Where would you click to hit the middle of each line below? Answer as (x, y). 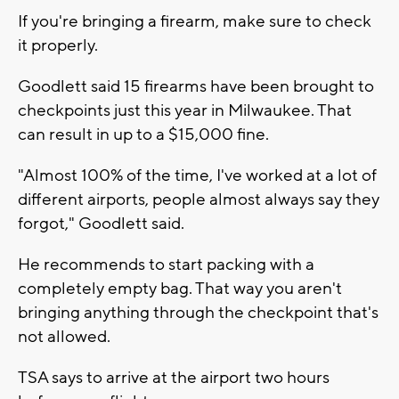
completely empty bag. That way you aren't (180, 288)
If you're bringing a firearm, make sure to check (195, 21)
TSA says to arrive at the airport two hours (174, 377)
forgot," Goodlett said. (101, 223)
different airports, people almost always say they (199, 199)
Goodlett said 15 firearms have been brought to (196, 86)
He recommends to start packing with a (166, 264)
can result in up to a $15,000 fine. (143, 134)
